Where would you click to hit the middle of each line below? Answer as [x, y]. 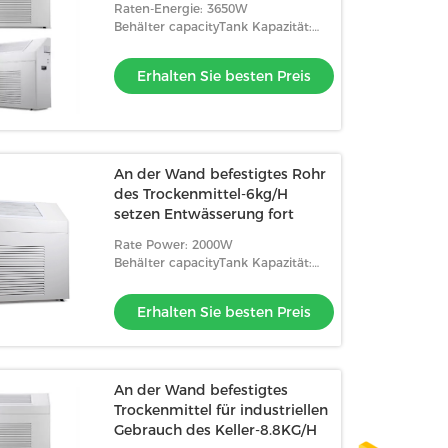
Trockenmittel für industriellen [221, 410]
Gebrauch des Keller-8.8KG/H [216, 430]
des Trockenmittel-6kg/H [201, 194]
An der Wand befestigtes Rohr [220, 174]
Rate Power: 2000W [173, 244]
